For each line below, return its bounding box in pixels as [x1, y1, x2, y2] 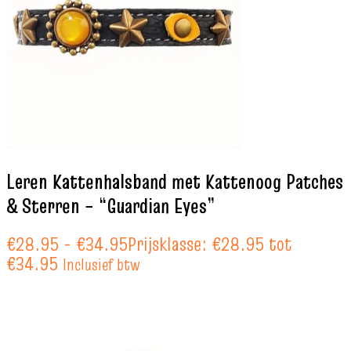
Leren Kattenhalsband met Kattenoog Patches [6, 167, 343, 196]
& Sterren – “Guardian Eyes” [6, 191, 215, 220]
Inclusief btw [63, 253, 140, 277]
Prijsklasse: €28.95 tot [128, 230, 292, 259]
